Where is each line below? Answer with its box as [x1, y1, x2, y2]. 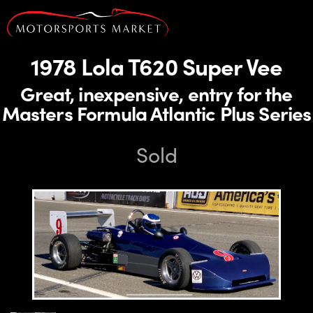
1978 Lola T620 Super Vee [31, 49, 282, 82]
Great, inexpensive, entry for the [20, 79, 293, 107]
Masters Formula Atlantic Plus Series [1, 99, 312, 126]
